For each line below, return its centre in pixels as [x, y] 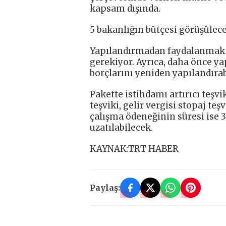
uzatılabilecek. [121, 127]
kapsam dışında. [125, 8]
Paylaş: [105, 187]
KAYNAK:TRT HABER [134, 149]
